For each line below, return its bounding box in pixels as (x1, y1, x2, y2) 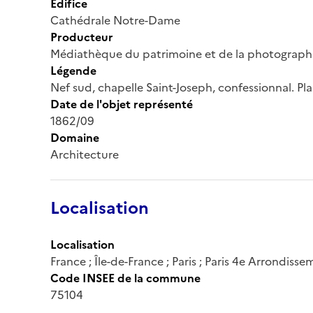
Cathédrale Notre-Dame (50, 11, 180, 29)
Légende (50, 61, 96, 79)
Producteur (50, 28, 113, 45)
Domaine (50, 129, 99, 146)
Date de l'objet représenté (50, 95, 193, 112)
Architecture (50, 145, 119, 163)
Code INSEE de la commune (50, 269, 201, 286)
